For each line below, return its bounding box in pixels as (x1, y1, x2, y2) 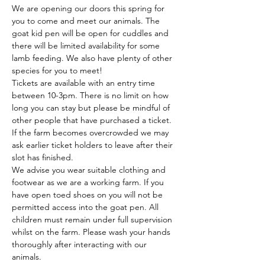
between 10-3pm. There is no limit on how (12, 90, 171, 101)
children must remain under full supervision (12, 214, 174, 225)
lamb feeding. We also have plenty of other (12, 53, 174, 63)
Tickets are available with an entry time (12, 77, 157, 88)
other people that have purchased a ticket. (12, 115, 174, 125)
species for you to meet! (12, 65, 102, 76)
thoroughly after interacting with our (12, 239, 149, 250)
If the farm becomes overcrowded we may (12, 127, 171, 138)
